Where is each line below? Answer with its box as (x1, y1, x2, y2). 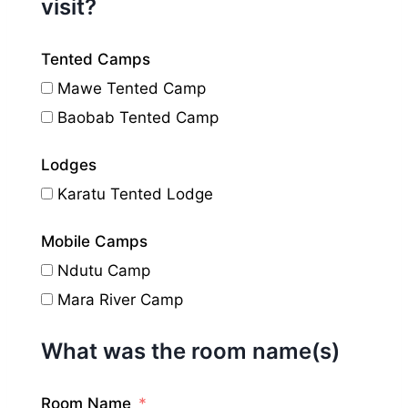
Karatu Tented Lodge (57, 184, 213, 203)
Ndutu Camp (57, 260, 150, 280)
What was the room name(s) (41, 337, 340, 364)
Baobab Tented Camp (57, 107, 219, 127)
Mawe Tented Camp (57, 78, 206, 97)
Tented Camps (41, 49, 150, 68)
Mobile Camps (41, 231, 148, 250)
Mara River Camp (57, 290, 183, 309)
